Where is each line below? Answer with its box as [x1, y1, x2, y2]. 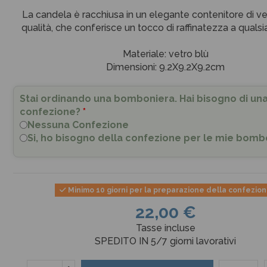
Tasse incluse [135, 222, 195, 234]
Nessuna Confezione [27, 119, 129, 131]
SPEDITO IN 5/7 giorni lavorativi [95, 235, 237, 247]
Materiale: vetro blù [122, 48, 209, 60]
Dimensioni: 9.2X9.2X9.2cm [106, 61, 225, 73]
